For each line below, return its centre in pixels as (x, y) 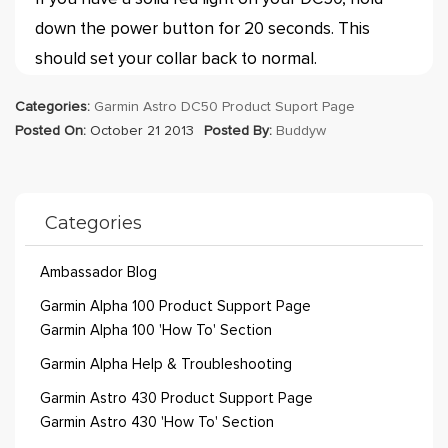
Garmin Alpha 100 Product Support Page (175, 306)
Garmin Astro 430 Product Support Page (176, 398)
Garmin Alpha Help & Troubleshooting (166, 364)
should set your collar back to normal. (176, 59)
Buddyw (301, 131)
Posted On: (50, 131)
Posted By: (238, 131)
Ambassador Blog (98, 272)
